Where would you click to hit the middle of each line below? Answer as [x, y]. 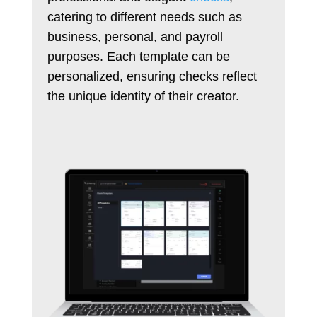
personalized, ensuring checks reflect [152, 76]
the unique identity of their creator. [144, 96]
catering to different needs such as [145, 17]
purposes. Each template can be [139, 56]
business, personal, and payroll [136, 36]
